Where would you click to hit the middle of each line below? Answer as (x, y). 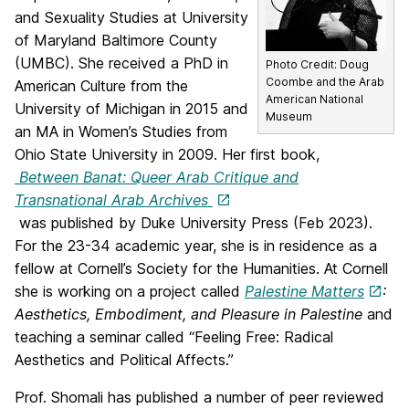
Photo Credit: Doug (317, 65)
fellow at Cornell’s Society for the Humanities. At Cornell (201, 268)
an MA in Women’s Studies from (121, 131)
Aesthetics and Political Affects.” (124, 360)
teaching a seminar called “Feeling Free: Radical (174, 337)
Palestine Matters (304, 291)
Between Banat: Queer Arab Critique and (157, 177)
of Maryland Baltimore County (116, 40)
